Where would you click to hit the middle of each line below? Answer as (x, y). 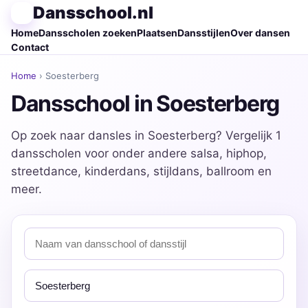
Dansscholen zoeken (88, 33)
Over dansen (260, 33)
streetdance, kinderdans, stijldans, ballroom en (141, 171)
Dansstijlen (204, 33)
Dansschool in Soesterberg (145, 103)
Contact (30, 47)
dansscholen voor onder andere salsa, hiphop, (139, 153)
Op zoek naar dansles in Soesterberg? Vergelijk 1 (146, 135)
